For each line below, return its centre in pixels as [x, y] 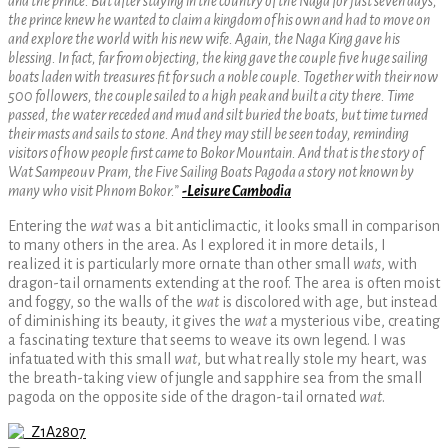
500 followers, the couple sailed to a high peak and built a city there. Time [211, 95]
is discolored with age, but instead [328, 301]
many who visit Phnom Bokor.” [93, 190]
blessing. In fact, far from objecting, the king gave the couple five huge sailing [218, 57]
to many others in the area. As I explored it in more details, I [197, 244]
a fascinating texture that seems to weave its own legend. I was [207, 339]
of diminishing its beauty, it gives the [126, 320]
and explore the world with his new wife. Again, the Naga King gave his [204, 38]
